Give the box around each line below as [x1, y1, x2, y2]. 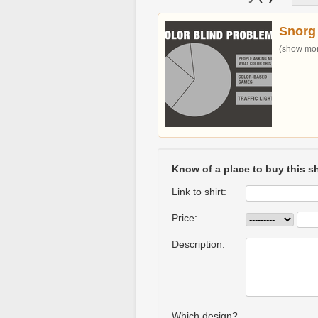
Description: [172, 238, 225, 250]
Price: [172, 212, 197, 224]
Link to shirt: [172, 186, 226, 197]
